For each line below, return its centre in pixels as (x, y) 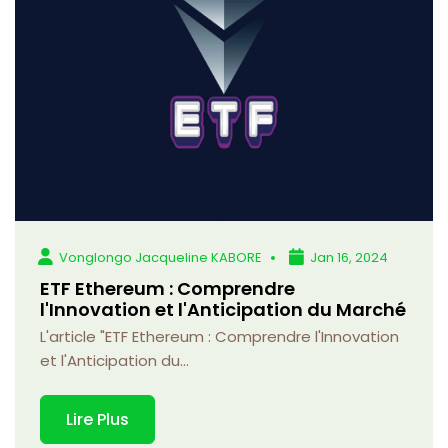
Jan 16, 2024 (349, 257)
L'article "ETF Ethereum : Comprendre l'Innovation (219, 336)
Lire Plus (97, 419)
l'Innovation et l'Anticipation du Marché (223, 309)
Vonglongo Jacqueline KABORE (161, 257)
